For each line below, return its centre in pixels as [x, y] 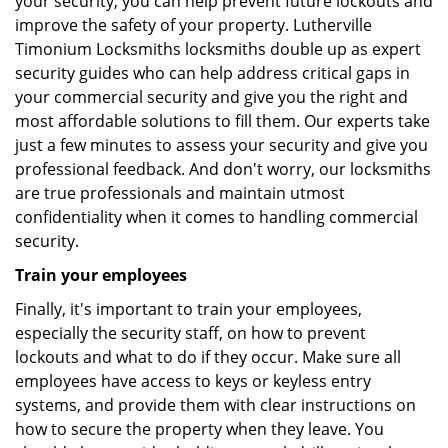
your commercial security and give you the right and [211, 97]
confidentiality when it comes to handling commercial [216, 217]
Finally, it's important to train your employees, [188, 309]
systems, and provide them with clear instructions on [215, 405]
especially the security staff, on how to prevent [190, 333]
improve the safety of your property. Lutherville [193, 25]
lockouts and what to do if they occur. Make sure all [208, 357]
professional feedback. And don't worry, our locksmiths [223, 169]
